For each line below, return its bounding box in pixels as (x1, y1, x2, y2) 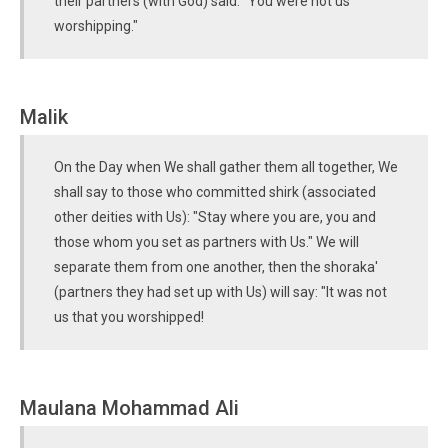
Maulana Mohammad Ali (20, 396, 239, 420)
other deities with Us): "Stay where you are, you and (54, 209, 376, 225)
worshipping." (54, 18, 138, 34)
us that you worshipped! (54, 309, 204, 325)
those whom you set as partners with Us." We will (54, 234, 359, 250)
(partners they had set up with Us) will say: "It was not (54, 284, 387, 300)
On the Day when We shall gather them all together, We (54, 159, 398, 175)
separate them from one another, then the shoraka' (54, 259, 378, 275)
